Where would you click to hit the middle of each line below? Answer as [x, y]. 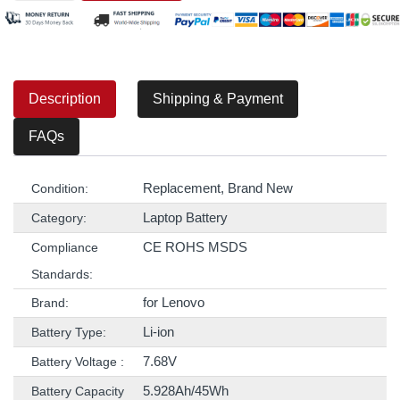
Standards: [62, 275]
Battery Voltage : [78, 362]
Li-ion [158, 332]
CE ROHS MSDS [195, 247]
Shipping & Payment [218, 99]
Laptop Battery [185, 218]
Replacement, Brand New [218, 188]
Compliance [65, 248]
